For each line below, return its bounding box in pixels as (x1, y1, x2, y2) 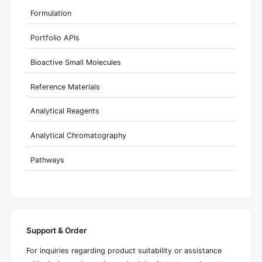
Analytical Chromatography (30, 131, 126, 140)
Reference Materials (30, 82, 100, 91)
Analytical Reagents (30, 106, 99, 116)
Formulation (30, 9, 71, 18)
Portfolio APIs (30, 33, 80, 43)
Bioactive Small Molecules (30, 57, 121, 67)
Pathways (30, 156, 64, 164)
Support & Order (26, 225, 87, 235)
